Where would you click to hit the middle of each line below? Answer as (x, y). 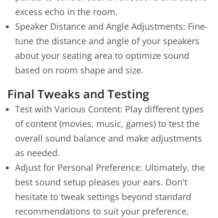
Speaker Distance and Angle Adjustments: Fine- (111, 26)
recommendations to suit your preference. (102, 211)
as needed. (37, 153)
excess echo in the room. (66, 11)
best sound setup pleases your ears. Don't (101, 182)
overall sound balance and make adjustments (109, 138)
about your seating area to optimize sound (102, 55)
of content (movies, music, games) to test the (107, 124)
